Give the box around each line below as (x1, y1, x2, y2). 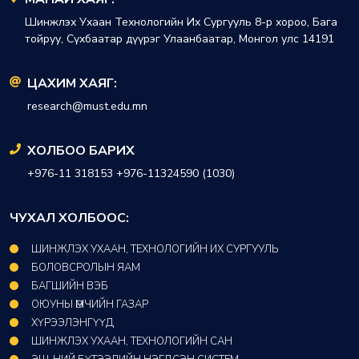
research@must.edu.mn (27, 99, 147, 115)
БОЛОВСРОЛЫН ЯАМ (31, 260, 140, 276)
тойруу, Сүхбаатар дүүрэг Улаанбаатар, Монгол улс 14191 (25, 31, 334, 47)
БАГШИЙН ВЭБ (31, 279, 108, 294)
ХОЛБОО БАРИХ (27, 142, 135, 160)
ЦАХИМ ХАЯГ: (27, 75, 117, 93)
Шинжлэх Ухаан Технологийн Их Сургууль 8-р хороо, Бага (25, 14, 337, 30)
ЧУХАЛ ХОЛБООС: (10, 209, 129, 228)
